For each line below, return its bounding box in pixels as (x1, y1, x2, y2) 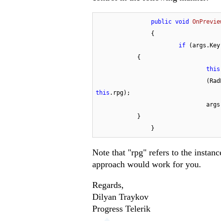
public (151, 18, 172, 26)
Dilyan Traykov (92, 192, 148, 202)
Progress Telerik (92, 204, 150, 214)
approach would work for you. (92, 159, 201, 170)
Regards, (92, 180, 124, 190)
